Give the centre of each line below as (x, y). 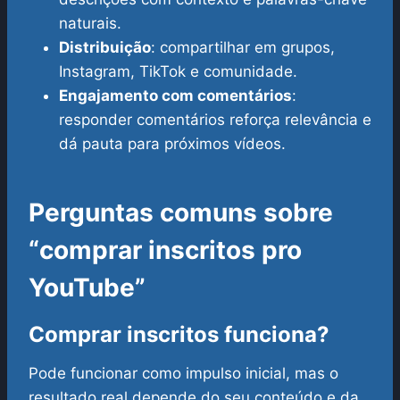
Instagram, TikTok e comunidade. (178, 72)
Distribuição (105, 48)
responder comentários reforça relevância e (215, 120)
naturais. (90, 24)
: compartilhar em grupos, (243, 48)
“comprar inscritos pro (165, 250)
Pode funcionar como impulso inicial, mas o (183, 374)
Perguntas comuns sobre (181, 213)
